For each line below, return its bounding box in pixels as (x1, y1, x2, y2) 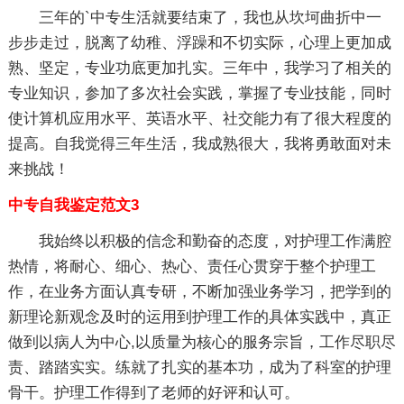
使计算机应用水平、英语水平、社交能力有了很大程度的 (7, 110, 391, 127)
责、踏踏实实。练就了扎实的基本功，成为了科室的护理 (7, 359, 391, 376)
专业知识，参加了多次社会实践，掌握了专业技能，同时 (7, 85, 391, 102)
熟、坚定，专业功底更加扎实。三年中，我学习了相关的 (7, 60, 391, 77)
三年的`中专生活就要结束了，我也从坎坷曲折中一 (38, 9, 381, 26)
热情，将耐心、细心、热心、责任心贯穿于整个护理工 (7, 258, 376, 275)
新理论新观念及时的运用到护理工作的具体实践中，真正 (7, 308, 391, 326)
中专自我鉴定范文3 (7, 197, 139, 214)
